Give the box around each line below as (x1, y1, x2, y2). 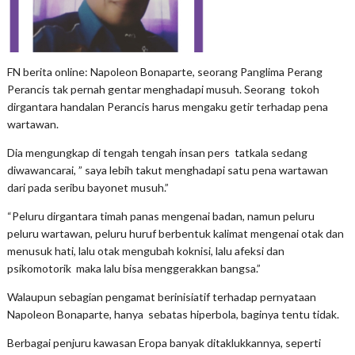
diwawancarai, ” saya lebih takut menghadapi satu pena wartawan (6, 163, 328, 177)
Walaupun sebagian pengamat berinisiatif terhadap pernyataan (6, 290, 316, 304)
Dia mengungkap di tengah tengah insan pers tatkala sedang (6, 146, 307, 160)
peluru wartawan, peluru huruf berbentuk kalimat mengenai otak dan (6, 227, 344, 241)
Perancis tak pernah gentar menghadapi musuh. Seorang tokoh (6, 82, 319, 97)
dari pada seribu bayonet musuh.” (6, 181, 169, 195)
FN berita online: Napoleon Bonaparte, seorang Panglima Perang (6, 65, 323, 79)
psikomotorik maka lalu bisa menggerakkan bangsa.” (6, 261, 261, 276)
